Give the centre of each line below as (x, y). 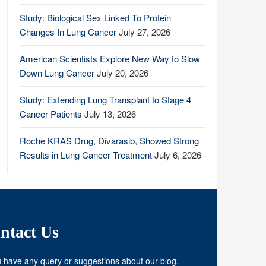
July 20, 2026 (123, 73)
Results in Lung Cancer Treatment (86, 155)
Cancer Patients (51, 114)
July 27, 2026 (145, 32)
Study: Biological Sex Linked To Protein (95, 18)
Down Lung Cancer (57, 73)
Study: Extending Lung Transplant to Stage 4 (105, 99)
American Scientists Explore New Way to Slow (110, 58)
